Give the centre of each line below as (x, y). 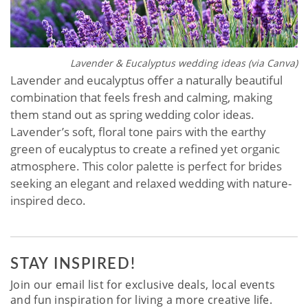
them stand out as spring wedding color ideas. (132, 114)
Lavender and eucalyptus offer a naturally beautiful (146, 80)
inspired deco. (48, 200)
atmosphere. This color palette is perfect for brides (146, 166)
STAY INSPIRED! (73, 262)
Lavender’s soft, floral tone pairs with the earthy (138, 131)
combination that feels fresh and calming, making (141, 97)
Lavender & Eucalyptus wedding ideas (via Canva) (184, 63)
